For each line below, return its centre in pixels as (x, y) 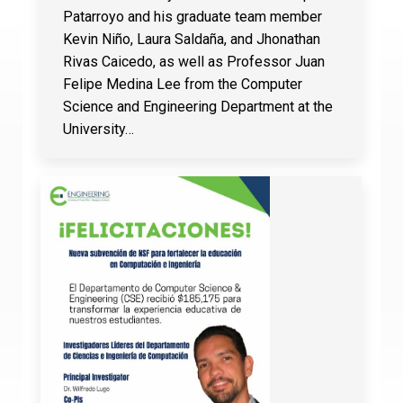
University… (98, 129)
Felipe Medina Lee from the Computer (182, 84)
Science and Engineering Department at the (197, 106)
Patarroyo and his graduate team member (192, 16)
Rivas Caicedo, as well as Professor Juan (193, 61)
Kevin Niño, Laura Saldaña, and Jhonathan (191, 39)
